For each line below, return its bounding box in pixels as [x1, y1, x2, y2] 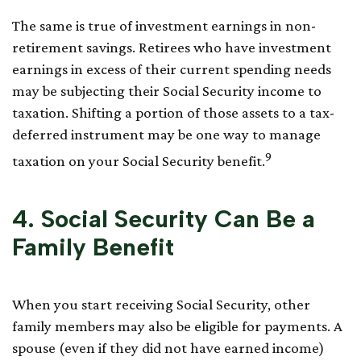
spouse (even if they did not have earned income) [12, 338, 325, 356]
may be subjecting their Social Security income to [12, 82, 322, 100]
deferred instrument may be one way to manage [12, 126, 321, 143]
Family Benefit [12, 231, 174, 262]
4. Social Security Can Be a [12, 203, 315, 234]
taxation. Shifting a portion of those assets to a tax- [12, 104, 334, 122]
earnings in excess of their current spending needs [12, 60, 331, 78]
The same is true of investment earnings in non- [12, 17, 316, 35]
